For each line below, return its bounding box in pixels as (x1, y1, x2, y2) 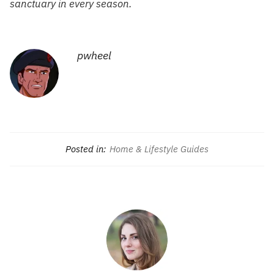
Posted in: (65, 143, 106, 155)
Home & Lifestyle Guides (109, 143, 209, 155)
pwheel (77, 48, 111, 62)
